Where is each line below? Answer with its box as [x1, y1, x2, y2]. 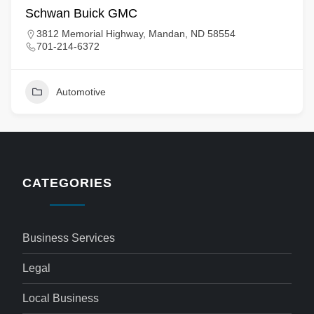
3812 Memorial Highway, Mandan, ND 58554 [36, 28, 235, 39]
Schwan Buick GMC [25, 6, 137, 20]
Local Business [22, 292, 100, 304]
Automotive [56, 86, 106, 97]
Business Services [22, 232, 116, 244]
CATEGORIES [22, 176, 112, 190]
